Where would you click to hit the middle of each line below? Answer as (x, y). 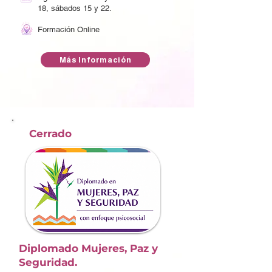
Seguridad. (48, 262)
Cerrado (50, 134)
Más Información (95, 60)
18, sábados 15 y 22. (75, 8)
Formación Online (69, 29)
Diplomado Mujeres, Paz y (88, 248)
